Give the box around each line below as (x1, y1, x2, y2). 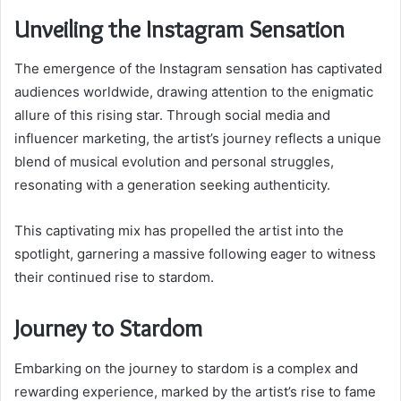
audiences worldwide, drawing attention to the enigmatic (14, 83, 373, 101)
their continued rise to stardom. (14, 269, 214, 286)
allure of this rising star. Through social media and (14, 107, 330, 124)
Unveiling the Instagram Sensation (14, 13, 345, 44)
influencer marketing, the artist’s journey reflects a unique (14, 130, 381, 148)
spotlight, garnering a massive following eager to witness (14, 245, 376, 263)
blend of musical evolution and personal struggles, (14, 153, 334, 171)
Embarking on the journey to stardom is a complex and (14, 359, 358, 377)
